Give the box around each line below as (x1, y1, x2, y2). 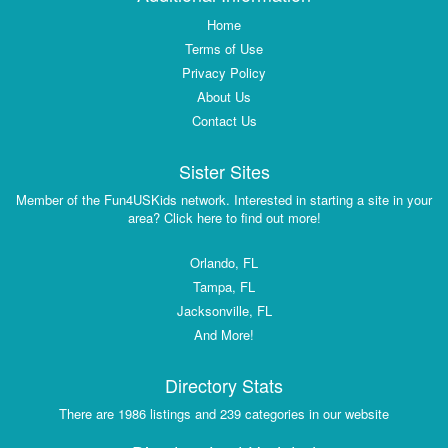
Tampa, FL (193, 277, 255, 297)
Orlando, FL (190, 253, 258, 273)
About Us (197, 87, 251, 107)
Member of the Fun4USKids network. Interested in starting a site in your (16, 190, 432, 210)
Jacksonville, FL (176, 301, 272, 321)
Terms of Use (185, 39, 263, 59)
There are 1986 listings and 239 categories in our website (59, 404, 389, 424)
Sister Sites (178, 158, 270, 185)
